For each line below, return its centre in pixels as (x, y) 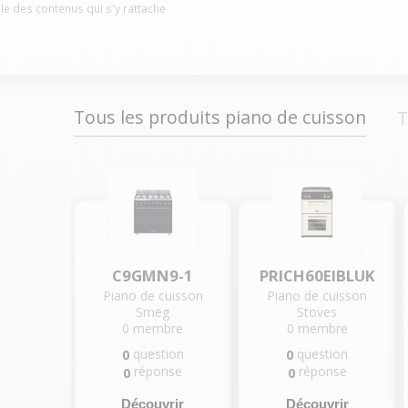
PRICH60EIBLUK (317, 276)
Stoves (317, 312)
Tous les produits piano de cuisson (219, 117)
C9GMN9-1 (153, 276)
